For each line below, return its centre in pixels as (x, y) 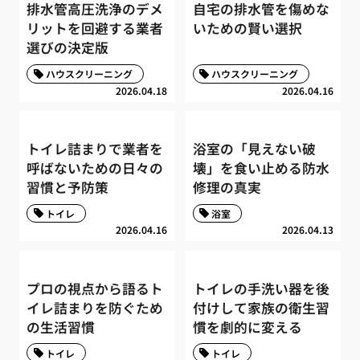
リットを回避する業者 (95, 29)
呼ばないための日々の (95, 168)
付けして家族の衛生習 (261, 307)
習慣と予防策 (68, 188)
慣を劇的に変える (247, 327)
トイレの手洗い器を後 (261, 288)
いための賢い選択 (247, 29)
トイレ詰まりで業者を (95, 149)
